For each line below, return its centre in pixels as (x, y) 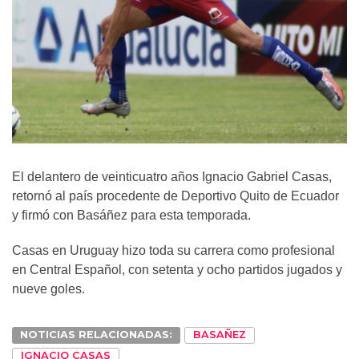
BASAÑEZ (220, 334)
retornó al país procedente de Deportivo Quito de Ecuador (175, 196)
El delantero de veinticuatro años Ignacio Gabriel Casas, (172, 176)
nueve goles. (48, 288)
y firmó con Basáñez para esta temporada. (131, 215)
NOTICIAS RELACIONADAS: (96, 334)
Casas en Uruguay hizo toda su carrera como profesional (173, 250)
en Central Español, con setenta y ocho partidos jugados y (177, 269)
